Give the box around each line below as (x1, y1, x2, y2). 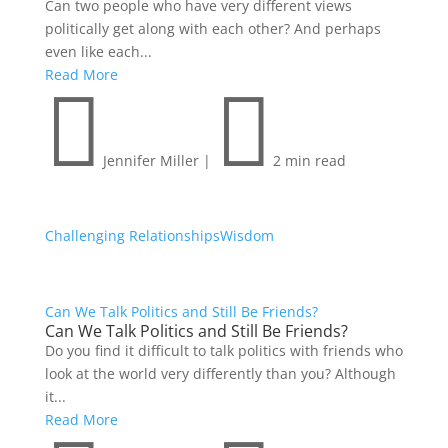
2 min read (272, 151, 346, 171)
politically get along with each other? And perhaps (44, 19, 381, 39)
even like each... (44, 42, 152, 62)
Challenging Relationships (44, 226, 220, 246)
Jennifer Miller (102, 151, 199, 171)
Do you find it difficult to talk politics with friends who (44, 341, 403, 361)
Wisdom (219, 226, 274, 246)
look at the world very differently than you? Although (44, 364, 396, 384)
